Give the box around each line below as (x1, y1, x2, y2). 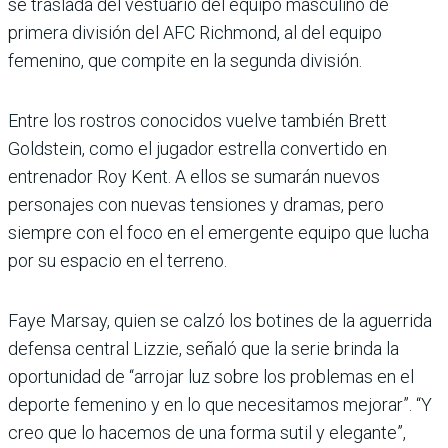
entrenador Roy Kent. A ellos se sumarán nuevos (8, 166, 380, 188)
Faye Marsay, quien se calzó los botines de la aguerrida (8, 310, 432, 332)
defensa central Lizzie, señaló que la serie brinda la (8, 338, 399, 360)
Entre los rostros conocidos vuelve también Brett (8, 110, 387, 132)
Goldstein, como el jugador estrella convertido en (8, 138, 387, 160)
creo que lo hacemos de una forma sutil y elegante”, (8, 422, 406, 444)
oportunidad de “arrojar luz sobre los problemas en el (8, 366, 414, 388)
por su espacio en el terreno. (8, 250, 227, 272)
